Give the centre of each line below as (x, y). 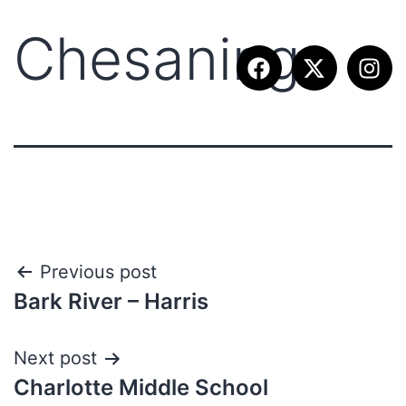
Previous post (98, 272)
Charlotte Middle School (141, 387)
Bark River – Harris (111, 301)
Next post (55, 358)
